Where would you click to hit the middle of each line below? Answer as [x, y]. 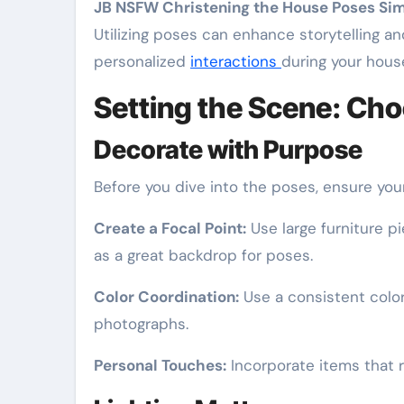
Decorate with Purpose [228, 150]
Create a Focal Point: [170, 228]
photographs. [141, 324]
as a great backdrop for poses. [203, 255]
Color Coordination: [166, 297]
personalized [142, 61]
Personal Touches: [160, 365]
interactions [236, 61]
